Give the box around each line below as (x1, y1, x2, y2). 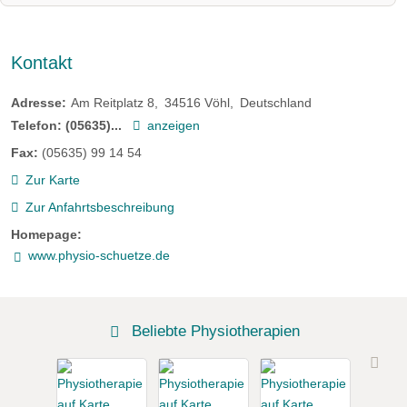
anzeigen (146, 117, 200, 133)
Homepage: (11, 227, 82, 243)
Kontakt (11, 53, 73, 74)
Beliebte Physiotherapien (127, 322, 301, 341)
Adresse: (11, 94, 66, 110)
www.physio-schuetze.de (27, 248, 170, 263)
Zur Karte (25, 172, 80, 187)
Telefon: (11, 117, 62, 133)
